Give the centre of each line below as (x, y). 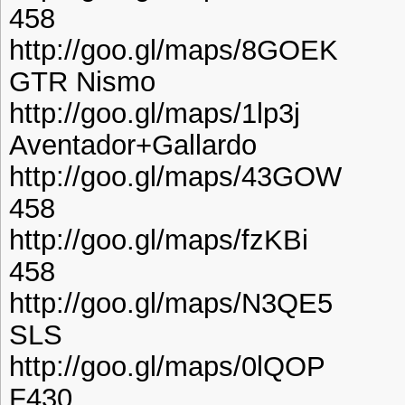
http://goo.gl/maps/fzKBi (159, 239)
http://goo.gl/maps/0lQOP (167, 366)
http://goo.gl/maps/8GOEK (174, 49)
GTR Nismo (82, 81)
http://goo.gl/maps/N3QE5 (171, 302)
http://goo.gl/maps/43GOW (175, 176)
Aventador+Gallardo (133, 144)
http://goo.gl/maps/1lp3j (155, 113)
